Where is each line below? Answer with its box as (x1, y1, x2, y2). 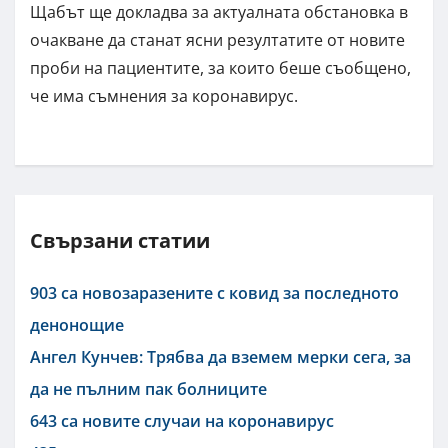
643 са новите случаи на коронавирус (30, 409, 334, 432)
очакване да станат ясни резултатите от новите (30, 28, 405, 51)
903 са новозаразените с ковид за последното (30, 281, 399, 304)
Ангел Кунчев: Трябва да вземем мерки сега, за (30, 345, 411, 368)
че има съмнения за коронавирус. (30, 84, 298, 107)
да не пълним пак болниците (30, 377, 267, 400)
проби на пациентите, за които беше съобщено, (30, 56, 411, 79)
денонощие (30, 313, 124, 336)
